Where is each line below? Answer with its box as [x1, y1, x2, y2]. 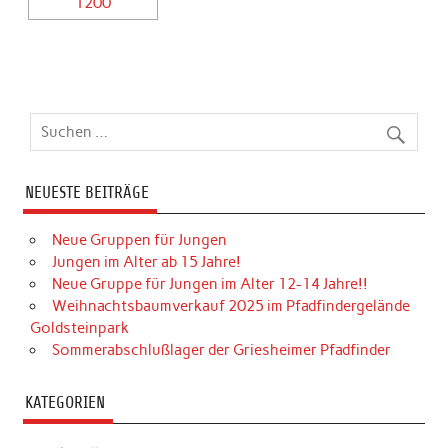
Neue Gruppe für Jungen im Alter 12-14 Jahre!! [51, 275, 368, 294]
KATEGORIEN [24, 393, 105, 413]
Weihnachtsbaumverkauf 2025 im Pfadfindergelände [51, 297, 410, 316]
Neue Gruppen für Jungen [51, 231, 227, 250]
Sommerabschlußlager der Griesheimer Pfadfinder [51, 341, 391, 360]
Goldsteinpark [30, 319, 130, 338]
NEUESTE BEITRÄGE [24, 183, 149, 203]
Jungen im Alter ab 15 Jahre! [51, 253, 241, 272]
